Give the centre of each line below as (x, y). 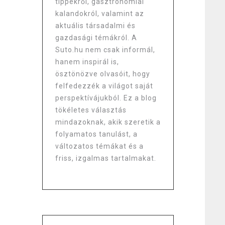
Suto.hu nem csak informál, (105, 50)
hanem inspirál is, (87, 62)
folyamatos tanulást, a (96, 134)
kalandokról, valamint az (99, 14)
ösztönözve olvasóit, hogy (102, 74)
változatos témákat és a (99, 146)
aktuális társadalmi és (95, 26)
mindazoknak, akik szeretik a (108, 122)
